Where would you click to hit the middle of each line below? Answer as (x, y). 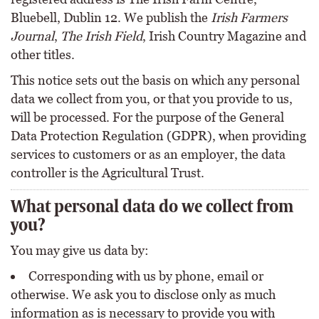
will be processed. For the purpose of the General (147, 117)
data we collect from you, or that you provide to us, (152, 99)
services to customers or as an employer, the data (148, 154)
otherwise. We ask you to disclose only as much (143, 294)
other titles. (43, 54)
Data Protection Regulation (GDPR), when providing (158, 136)
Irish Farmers (249, 17)
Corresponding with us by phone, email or (146, 276)
